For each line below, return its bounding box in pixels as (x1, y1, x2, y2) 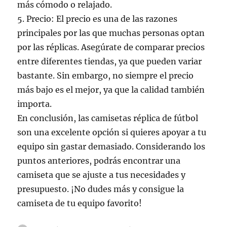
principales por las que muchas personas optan (17, 28, 205, 38)
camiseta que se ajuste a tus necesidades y (17, 170, 186, 180)
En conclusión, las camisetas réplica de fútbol (17, 113, 199, 123)
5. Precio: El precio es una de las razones (17, 14, 178, 24)
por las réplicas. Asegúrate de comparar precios (17, 42, 205, 52)
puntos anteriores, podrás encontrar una (17, 156, 181, 166)
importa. (17, 99, 52, 109)
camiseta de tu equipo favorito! (17, 198, 142, 208)
